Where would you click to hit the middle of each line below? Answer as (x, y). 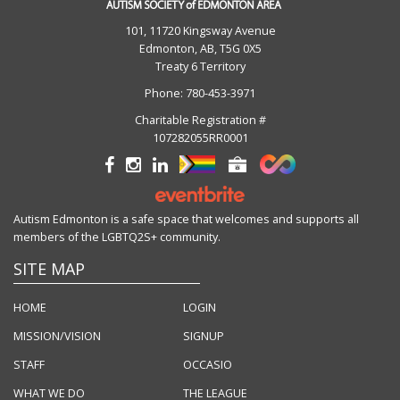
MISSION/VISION (57, 337)
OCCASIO (208, 365)
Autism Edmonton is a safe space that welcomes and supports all (186, 220)
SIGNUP (204, 337)
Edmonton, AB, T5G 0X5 (200, 48)
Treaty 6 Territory (200, 66)
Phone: (165, 93)
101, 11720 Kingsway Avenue (200, 30)
